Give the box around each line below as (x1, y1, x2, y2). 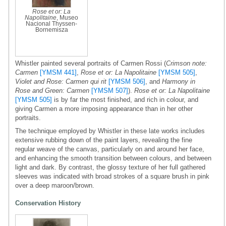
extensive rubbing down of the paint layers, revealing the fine (15, 136, 192, 144)
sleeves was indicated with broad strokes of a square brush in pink (15, 172, 209, 180)
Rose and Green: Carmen (15, 86, 89, 94)
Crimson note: (166, 59, 207, 67)
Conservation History (15, 199, 81, 207)
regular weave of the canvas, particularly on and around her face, (15, 145, 204, 153)
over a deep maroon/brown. (15, 181, 94, 189)
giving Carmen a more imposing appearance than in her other (15, 104, 193, 112)
